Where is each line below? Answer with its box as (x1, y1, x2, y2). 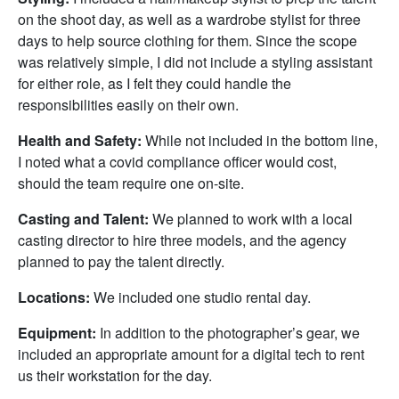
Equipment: (18, 322, 100, 343)
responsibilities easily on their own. (18, 94, 239, 115)
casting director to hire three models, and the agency (18, 230, 346, 250)
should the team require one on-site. (18, 173, 244, 193)
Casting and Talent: (18, 208, 152, 229)
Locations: (18, 287, 94, 307)
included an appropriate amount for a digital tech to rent (18, 344, 364, 364)
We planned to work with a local (152, 208, 353, 229)
